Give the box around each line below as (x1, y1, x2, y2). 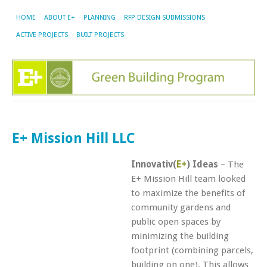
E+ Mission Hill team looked (131, 173, 246, 184)
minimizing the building (131, 230, 229, 241)
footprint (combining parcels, (131, 244, 253, 256)
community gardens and (131, 201, 231, 213)
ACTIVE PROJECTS (16, 31, 68, 39)
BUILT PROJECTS (76, 31, 124, 39)
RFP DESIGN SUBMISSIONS (124, 14, 205, 21)
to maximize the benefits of (131, 187, 245, 198)
